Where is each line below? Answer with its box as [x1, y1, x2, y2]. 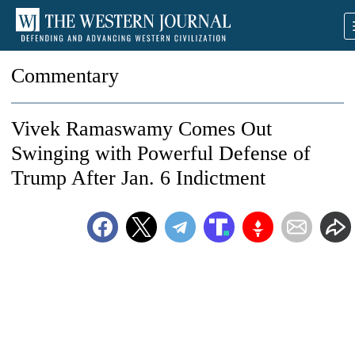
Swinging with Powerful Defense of [11, 142, 311, 165]
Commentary [11, 64, 119, 87]
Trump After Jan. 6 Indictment [11, 166, 265, 189]
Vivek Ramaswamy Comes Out [11, 117, 272, 140]
